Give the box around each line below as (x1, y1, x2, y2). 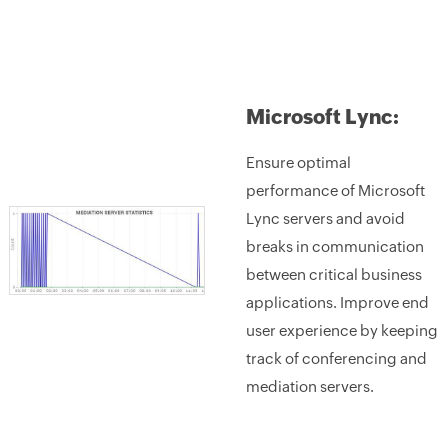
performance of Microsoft (245, 182, 425, 199)
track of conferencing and (245, 350, 427, 367)
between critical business (245, 266, 422, 283)
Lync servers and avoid (245, 210, 405, 227)
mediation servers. (245, 378, 374, 395)
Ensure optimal (245, 154, 351, 171)
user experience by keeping (245, 322, 438, 339)
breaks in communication (245, 238, 424, 255)
